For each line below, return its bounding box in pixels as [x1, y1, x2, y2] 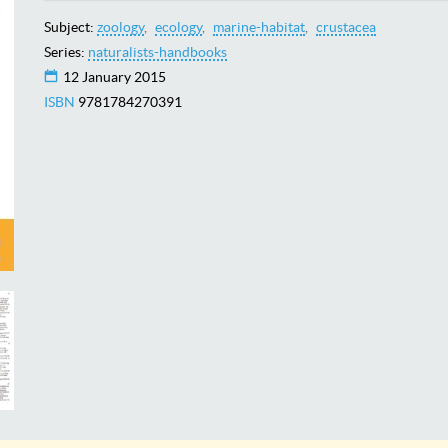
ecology [154, 18, 202, 35]
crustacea [315, 18, 376, 35]
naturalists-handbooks [87, 43, 227, 60]
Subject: [43, 18, 97, 35]
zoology [96, 18, 144, 35]
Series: [43, 43, 88, 60]
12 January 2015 [62, 68, 166, 85]
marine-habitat [212, 18, 305, 35]
